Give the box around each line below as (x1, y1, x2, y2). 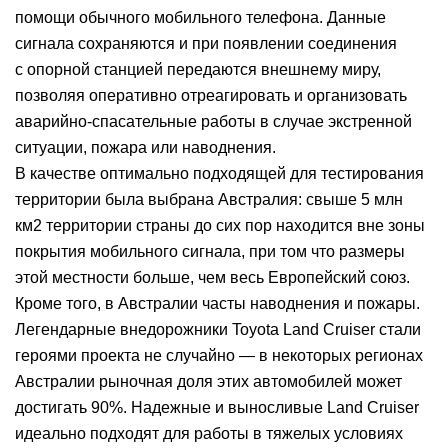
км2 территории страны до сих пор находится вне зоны (15, 217, 425, 235)
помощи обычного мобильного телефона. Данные (15, 9, 386, 27)
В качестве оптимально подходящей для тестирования (15, 165, 424, 183)
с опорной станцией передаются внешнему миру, (15, 61, 381, 79)
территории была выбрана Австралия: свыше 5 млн (15, 191, 403, 209)
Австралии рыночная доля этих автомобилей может (15, 373, 402, 391)
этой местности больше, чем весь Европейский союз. (15, 269, 410, 287)
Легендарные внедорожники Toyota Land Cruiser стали (15, 321, 421, 339)
